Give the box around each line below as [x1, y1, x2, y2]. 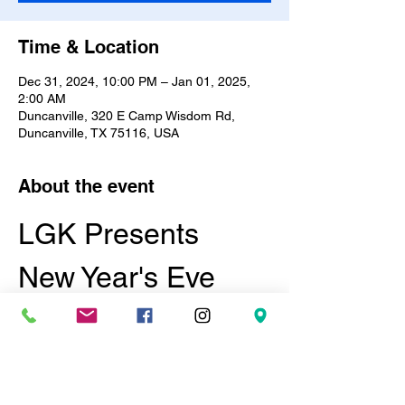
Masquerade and [18, 304, 246, 337]
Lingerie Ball [18, 347, 178, 381]
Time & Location [18, 36, 159, 58]
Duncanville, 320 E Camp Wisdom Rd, [18, 108, 235, 123]
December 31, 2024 [49, 388, 166, 402]
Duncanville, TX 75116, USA [18, 126, 179, 140]
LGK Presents [18, 217, 207, 250]
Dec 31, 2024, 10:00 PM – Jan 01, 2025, [18, 74, 250, 89]
